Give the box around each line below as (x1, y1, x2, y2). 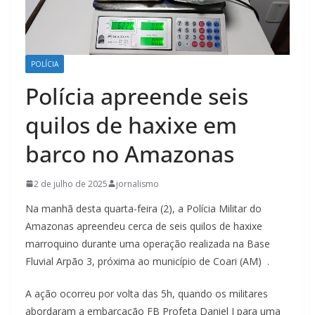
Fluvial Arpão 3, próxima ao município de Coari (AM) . (25, 254, 269, 268)
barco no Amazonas (25, 138, 234, 169)
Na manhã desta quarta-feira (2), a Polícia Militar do (25, 201, 262, 215)
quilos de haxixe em (25, 109, 237, 140)
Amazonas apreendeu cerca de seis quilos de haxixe (25, 219, 262, 233)
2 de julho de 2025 (34, 177, 108, 190)
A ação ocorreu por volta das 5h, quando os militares (25, 286, 268, 300)
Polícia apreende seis (25, 80, 248, 111)
